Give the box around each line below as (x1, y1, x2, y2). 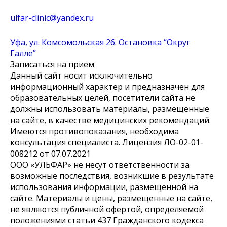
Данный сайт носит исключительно (10, 70, 153, 81)
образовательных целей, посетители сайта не (10, 92, 195, 103)
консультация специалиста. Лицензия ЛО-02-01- (10, 137, 203, 148)
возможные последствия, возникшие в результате (10, 170, 214, 181)
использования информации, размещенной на (10, 181, 198, 193)
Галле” (10, 48, 36, 59)
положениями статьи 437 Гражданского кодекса (10, 215, 204, 226)
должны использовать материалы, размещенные (10, 103, 209, 115)
